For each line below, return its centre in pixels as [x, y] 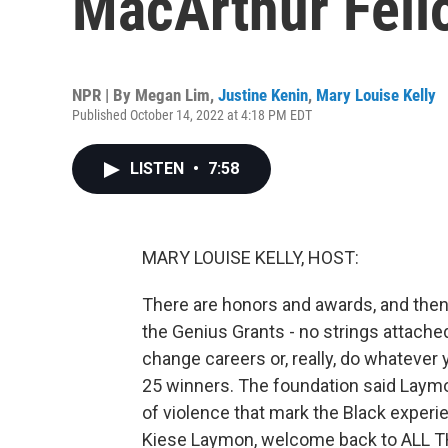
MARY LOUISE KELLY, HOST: [250, 257]
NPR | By [103, 95]
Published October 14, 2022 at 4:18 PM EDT [192, 115]
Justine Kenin [263, 95]
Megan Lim [172, 95]
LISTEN [159, 168]
